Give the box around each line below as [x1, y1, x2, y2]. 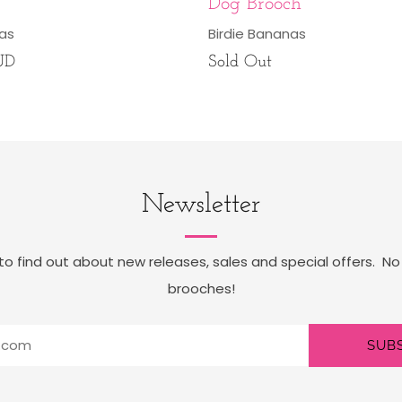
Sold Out [207, 53, 272, 71]
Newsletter [142, 190, 260, 219]
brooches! [167, 278, 235, 298]
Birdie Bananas [207, 23, 306, 43]
